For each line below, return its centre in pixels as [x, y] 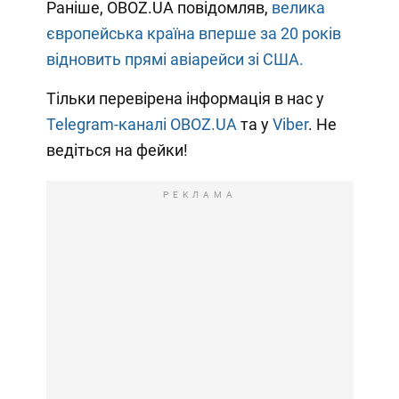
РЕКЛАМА [199, 195]
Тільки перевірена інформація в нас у [185, 99]
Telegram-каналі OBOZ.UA [141, 125]
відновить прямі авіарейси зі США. [175, 60]
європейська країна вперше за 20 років [193, 34]
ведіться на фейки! [117, 151]
